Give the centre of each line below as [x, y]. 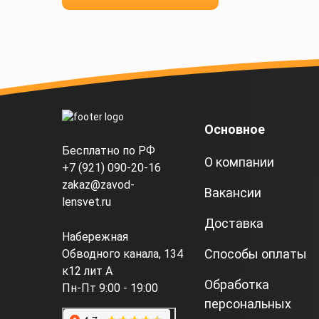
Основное [235, 129]
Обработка [237, 284]
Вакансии [233, 193]
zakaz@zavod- [98, 184]
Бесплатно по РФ [109, 150]
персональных [248, 304]
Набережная [95, 236]
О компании [239, 162]
